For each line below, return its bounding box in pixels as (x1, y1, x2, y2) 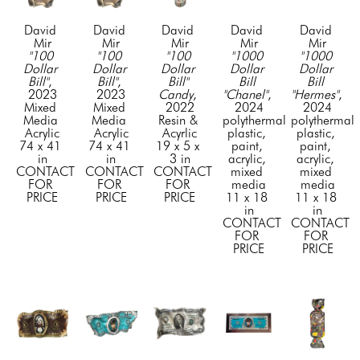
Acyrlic (162, 125, 198, 141)
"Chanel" (222, 86, 268, 102)
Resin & (157, 112, 198, 128)
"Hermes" (291, 86, 339, 102)
